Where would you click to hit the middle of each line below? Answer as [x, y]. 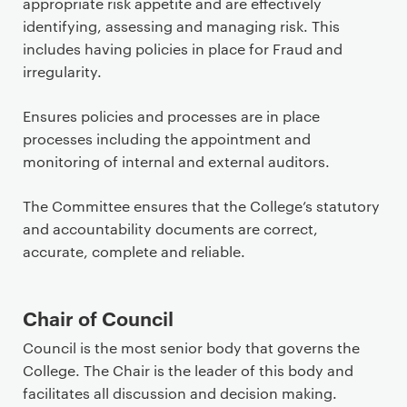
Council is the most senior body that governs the [191, 347]
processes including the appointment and [167, 139]
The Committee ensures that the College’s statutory [201, 206]
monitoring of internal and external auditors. [176, 161]
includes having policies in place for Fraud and [183, 49]
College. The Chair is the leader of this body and [188, 370]
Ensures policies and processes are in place [171, 116]
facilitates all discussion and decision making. [180, 393]
